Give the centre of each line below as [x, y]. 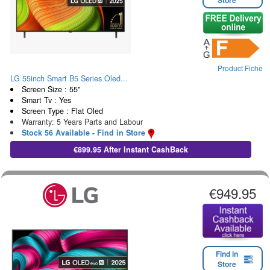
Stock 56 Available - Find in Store [83, 133]
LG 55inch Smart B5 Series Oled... [69, 79]
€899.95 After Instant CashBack [130, 150]
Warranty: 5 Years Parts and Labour [82, 122]
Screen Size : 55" [51, 89]
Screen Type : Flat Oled [62, 111]
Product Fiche [240, 68]
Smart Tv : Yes [46, 100]
